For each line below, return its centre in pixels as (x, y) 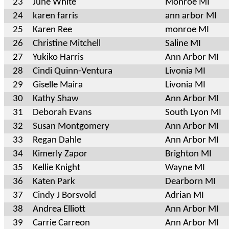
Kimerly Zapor (60, 154)
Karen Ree (52, 30)
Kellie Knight (56, 168)
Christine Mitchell (67, 43)
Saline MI (183, 43)
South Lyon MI (193, 112)
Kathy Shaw (56, 99)
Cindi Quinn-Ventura (73, 71)
